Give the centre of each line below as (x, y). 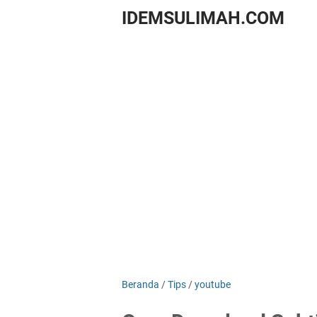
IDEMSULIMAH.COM (203, 18)
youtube (213, 284)
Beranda (140, 284)
